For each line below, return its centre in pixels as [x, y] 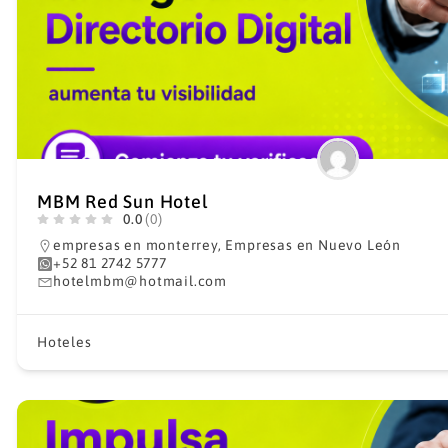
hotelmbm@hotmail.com [140, 281]
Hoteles [64, 342]
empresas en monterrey [135, 245]
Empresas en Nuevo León [313, 245]
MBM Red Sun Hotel [122, 201]
